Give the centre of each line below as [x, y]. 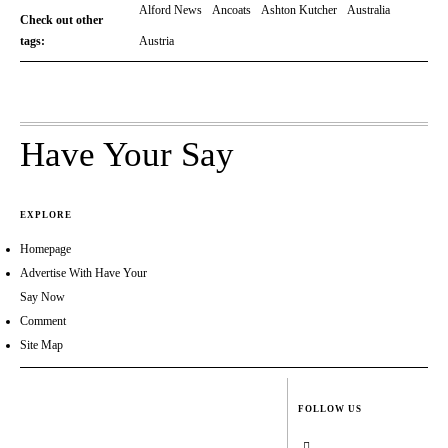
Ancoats [231, 10]
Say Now [42, 297]
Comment [43, 321]
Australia [368, 10]
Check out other [61, 20]
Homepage [45, 249]
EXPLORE [46, 215]
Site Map [41, 345]
